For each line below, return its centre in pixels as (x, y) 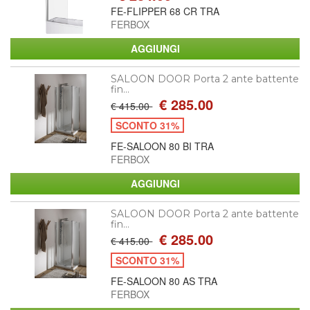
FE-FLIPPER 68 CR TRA (165, 11)
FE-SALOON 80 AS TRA (164, 281)
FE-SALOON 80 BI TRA (163, 146)
